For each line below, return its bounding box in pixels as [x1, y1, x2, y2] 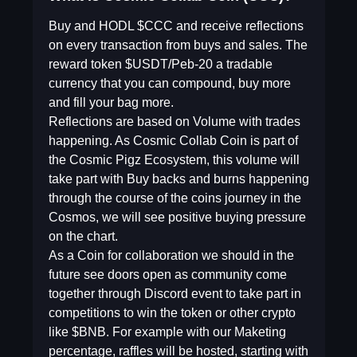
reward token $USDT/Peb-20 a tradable [48, 57, 273, 71]
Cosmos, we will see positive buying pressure [48, 210, 306, 224]
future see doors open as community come [48, 268, 287, 281]
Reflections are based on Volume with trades [48, 115, 300, 128]
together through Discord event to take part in [48, 287, 301, 300]
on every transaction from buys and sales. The [48, 38, 308, 52]
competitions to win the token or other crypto [48, 306, 296, 320]
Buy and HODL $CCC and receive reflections [48, 19, 304, 33]
